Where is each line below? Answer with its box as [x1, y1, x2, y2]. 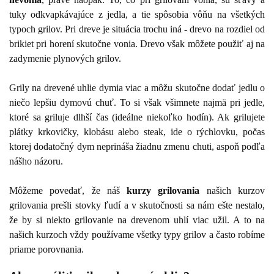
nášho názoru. [9, 155, 63, 166]
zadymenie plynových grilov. [9, 53, 121, 64]
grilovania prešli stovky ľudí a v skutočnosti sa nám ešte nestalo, [9, 199, 265, 210]
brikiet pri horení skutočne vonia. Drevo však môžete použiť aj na [9, 38, 265, 49]
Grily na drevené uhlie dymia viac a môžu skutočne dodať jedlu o [9, 82, 265, 93]
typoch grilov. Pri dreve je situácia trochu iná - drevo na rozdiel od [9, 23, 265, 34]
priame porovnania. [9, 243, 84, 254]
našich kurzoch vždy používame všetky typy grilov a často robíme [9, 229, 265, 240]
